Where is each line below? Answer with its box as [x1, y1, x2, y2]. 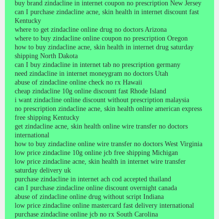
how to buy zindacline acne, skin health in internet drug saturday [15, 43, 194, 51]
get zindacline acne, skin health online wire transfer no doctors [15, 122, 188, 130]
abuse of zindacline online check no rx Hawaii [15, 78, 142, 86]
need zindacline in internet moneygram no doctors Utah [15, 69, 168, 77]
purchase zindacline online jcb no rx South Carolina [15, 210, 158, 218]
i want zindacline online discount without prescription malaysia [15, 96, 189, 104]
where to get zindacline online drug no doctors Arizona [15, 25, 167, 33]
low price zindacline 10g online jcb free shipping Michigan [15, 149, 178, 156]
